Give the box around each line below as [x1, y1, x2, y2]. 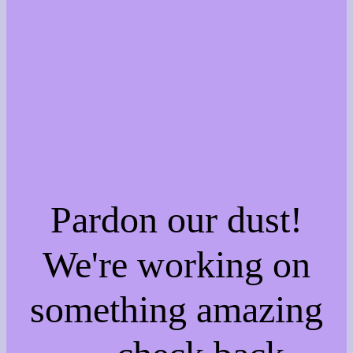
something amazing [30, 288, 323, 330]
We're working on [43, 243, 310, 285]
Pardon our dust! [50, 198, 303, 240]
